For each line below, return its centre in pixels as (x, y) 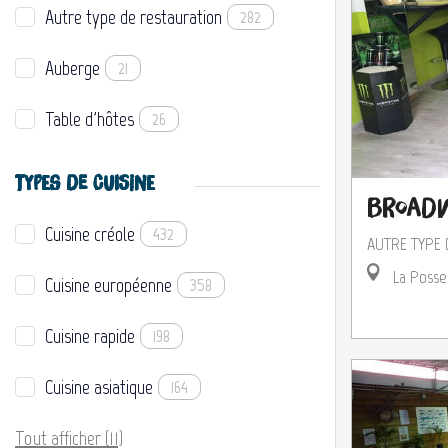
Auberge (72, 67)
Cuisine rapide (90, 335)
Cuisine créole (90, 233)
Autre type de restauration (133, 16)
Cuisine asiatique (99, 386)
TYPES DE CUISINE (85, 183)
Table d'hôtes (89, 118)
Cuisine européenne (108, 284)
